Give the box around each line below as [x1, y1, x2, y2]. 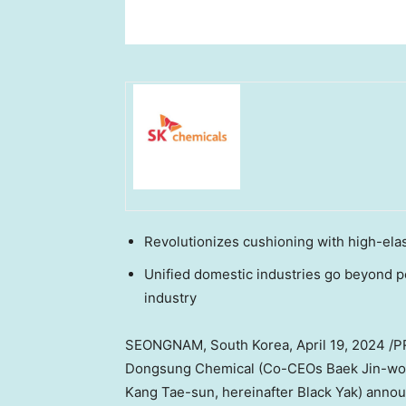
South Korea [210, 336, 289, 354]
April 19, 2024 [296, 336, 385, 354]
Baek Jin [326, 360, 381, 378]
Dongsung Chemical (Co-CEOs [125, 360, 326, 378]
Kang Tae [125, 383, 185, 401]
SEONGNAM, [125, 336, 210, 354]
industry [144, 289, 197, 307]
